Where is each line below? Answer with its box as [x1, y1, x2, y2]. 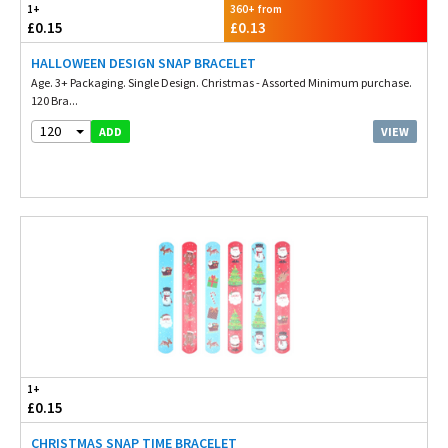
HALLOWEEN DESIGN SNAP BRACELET [31, 54, 256, 72]
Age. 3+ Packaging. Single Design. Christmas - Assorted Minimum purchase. [31, 75, 412, 90]
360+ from [230, 2, 282, 16]
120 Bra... [31, 93, 78, 108]
